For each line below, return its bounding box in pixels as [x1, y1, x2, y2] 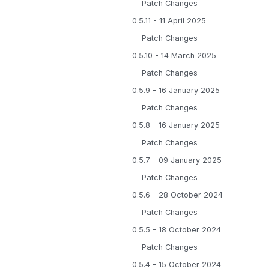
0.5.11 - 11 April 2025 [132, 16, 206, 25]
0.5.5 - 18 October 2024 [132, 225, 221, 234]
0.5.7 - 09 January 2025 [132, 156, 222, 165]
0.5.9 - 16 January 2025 [132, 86, 220, 95]
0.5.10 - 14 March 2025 [132, 51, 216, 60]
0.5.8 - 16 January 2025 [132, 121, 220, 130]
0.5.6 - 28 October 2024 [132, 190, 223, 199]
